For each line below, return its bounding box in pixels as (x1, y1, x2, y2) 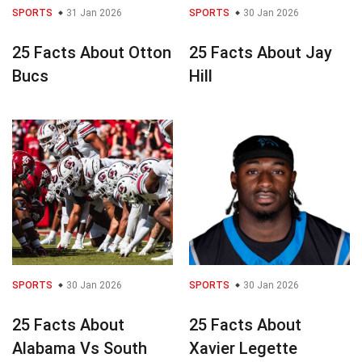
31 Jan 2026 (64, 6, 122, 19)
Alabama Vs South (12, 338, 147, 358)
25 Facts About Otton (12, 42, 171, 62)
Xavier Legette (189, 338, 297, 358)
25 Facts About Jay (189, 42, 332, 62)
